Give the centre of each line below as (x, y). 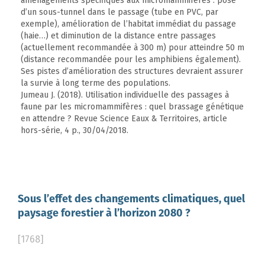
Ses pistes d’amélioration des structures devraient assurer (132, 72)
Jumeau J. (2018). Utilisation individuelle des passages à (125, 95)
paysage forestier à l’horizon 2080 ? (104, 214)
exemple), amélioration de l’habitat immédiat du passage (128, 24)
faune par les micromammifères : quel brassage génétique (132, 107)
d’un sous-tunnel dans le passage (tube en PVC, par (119, 12)
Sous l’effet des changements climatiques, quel (131, 200)
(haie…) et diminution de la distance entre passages (118, 36)
